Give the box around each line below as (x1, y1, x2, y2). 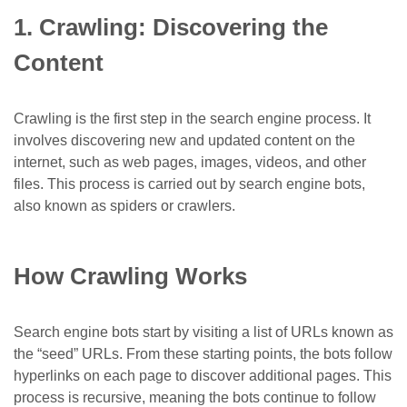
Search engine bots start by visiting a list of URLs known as (14, 323, 393, 340)
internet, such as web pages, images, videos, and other (14, 154, 366, 170)
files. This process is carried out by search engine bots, (14, 175, 365, 192)
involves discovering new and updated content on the (14, 132, 355, 148)
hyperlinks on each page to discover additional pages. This (14, 367, 392, 383)
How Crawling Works (14, 262, 247, 290)
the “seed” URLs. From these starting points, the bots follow (14, 345, 392, 362)
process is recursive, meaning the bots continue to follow (14, 389, 376, 405)
